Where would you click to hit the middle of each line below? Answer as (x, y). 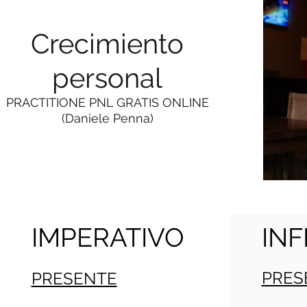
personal (107, 78)
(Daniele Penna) (107, 118)
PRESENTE (74, 279)
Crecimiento (107, 44)
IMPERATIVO (108, 237)
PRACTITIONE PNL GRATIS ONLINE (107, 102)
